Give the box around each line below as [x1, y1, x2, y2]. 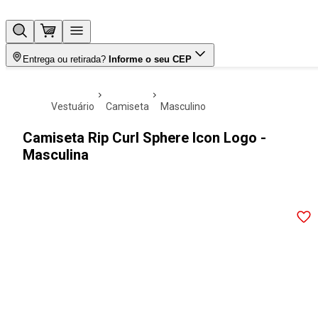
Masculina [23, 146, 89, 163]
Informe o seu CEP [109, 54, 192, 65]
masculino [169, 101, 206, 112]
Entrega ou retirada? [23, 54, 106, 65]
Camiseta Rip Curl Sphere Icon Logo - [23, 129, 266, 146]
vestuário [57, 101, 94, 112]
